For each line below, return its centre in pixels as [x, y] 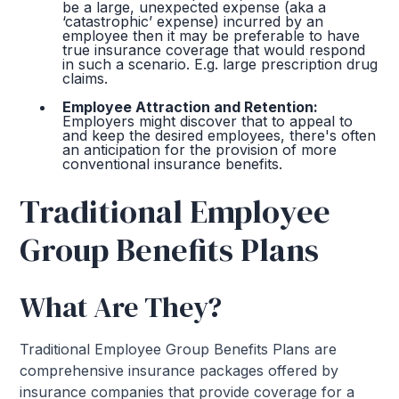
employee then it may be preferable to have [212, 36]
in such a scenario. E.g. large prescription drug [220, 65]
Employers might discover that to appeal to [208, 122]
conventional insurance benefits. [173, 164]
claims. [85, 79]
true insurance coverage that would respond [214, 50]
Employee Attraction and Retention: [191, 107]
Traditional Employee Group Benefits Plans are [179, 350]
